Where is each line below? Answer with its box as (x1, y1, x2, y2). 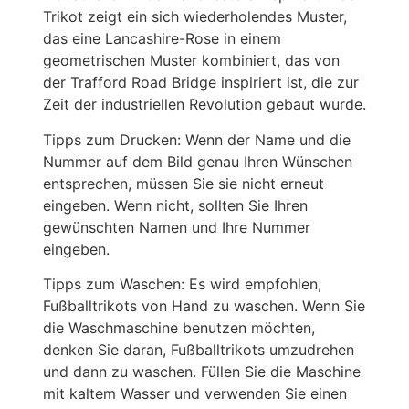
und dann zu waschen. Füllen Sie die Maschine (42, 362, 361, 382)
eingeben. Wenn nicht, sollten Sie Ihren (42, 195, 308, 215)
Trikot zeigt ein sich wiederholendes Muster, (42, 7, 347, 26)
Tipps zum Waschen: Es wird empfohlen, (42, 275, 321, 294)
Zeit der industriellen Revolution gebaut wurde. (42, 95, 366, 114)
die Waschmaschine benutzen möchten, (42, 319, 315, 338)
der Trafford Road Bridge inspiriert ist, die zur (42, 73, 359, 92)
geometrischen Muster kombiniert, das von (42, 51, 340, 70)
